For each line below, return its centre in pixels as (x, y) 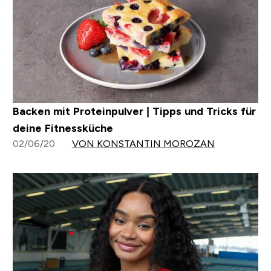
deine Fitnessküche (63, 128)
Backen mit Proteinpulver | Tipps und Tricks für (134, 111)
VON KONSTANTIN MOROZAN (143, 143)
